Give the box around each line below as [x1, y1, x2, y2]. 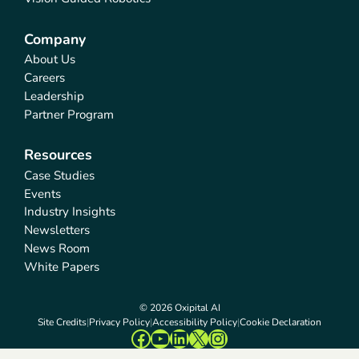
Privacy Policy [89, 316, 150, 329]
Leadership [24, 87, 85, 104]
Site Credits [38, 316, 87, 329]
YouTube [150, 325, 222, 351]
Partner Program [24, 106, 115, 123]
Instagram [208, 325, 296, 351]
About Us [24, 51, 76, 68]
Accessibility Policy [152, 316, 237, 329]
